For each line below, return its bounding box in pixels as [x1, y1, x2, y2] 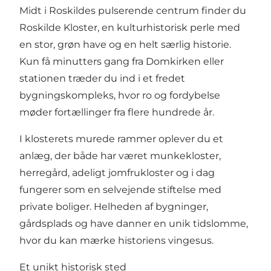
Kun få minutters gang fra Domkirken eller [19, 56, 224, 68]
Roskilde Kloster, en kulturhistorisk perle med [19, 22, 240, 34]
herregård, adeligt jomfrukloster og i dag [19, 167, 215, 179]
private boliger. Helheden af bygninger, [19, 201, 208, 213]
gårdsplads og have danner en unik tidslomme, [19, 218, 248, 230]
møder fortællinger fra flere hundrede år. [19, 106, 214, 119]
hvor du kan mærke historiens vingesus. [19, 235, 214, 247]
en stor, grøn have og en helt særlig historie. [19, 39, 231, 51]
